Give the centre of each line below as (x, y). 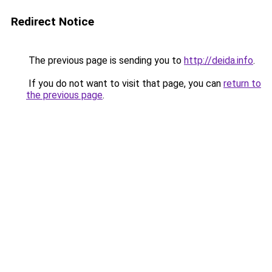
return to (242, 83)
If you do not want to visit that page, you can (125, 83)
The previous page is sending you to (105, 60)
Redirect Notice (53, 22)
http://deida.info (219, 60)
